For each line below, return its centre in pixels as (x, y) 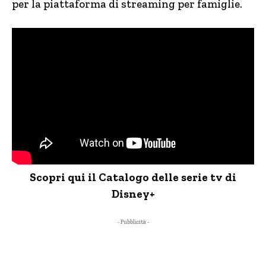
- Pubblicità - (133, 222)
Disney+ (133, 194)
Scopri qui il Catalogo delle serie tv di (133, 177)
